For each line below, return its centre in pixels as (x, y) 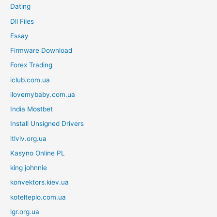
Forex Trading (31, 65)
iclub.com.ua (30, 80)
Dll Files (22, 21)
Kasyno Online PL (38, 153)
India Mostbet (32, 109)
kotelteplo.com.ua (38, 197)
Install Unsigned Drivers (47, 124)
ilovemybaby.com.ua (43, 94)
